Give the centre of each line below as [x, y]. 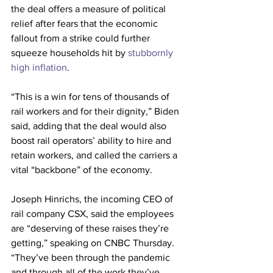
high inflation [39, 67]
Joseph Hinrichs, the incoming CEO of [93, 199]
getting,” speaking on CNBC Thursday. [94, 243]
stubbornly [152, 53]
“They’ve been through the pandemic [92, 257]
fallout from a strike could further [82, 38]
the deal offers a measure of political [90, 9]
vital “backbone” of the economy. [82, 170]
